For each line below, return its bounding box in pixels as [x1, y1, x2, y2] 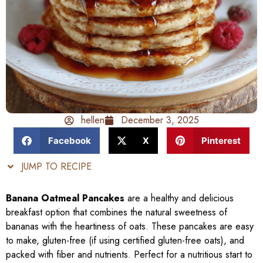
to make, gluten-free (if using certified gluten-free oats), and [6, 234, 244, 248]
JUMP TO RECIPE [18, 160, 92, 174]
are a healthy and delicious [124, 191, 234, 205]
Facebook [48, 134, 91, 146]
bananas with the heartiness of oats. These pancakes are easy [6, 220, 254, 234]
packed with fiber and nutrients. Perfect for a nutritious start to [6, 248, 252, 262]
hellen [80, 113, 104, 127]
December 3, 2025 [120, 113, 199, 127]
